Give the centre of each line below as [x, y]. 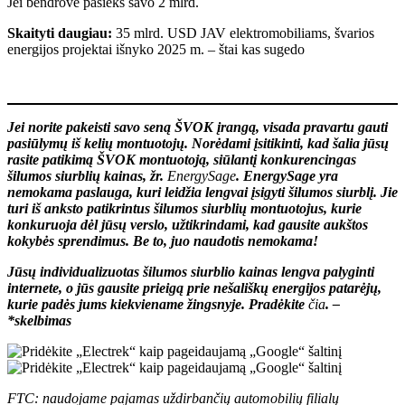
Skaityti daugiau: [60, 33]
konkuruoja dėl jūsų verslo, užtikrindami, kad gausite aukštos [188, 224]
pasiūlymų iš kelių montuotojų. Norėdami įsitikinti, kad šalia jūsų [198, 143]
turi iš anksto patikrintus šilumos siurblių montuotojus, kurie [184, 208]
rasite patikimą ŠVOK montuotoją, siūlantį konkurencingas [182, 159]
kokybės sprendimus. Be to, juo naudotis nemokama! [163, 240]
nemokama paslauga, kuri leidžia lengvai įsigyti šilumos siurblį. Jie [202, 192]
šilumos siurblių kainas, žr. [87, 175]
